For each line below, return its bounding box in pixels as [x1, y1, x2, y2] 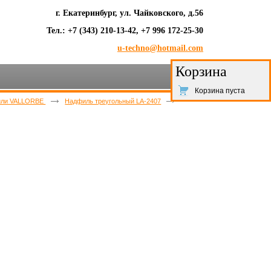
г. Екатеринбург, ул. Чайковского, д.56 [56, 8, 203, 18]
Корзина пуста [195, 87, 245, 95]
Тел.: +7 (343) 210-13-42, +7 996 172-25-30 [47, 26, 203, 35]
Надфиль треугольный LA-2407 [65, 97, 162, 105]
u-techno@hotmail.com [117, 44, 203, 53]
